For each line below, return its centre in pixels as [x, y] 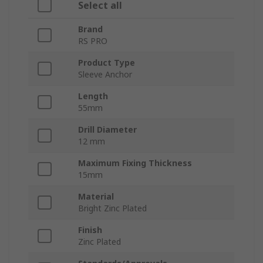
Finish [90, 230]
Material [96, 197]
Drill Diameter [107, 130]
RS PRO [93, 41]
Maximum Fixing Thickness [135, 163]
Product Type [107, 63]
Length [93, 96]
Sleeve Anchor [105, 75]
